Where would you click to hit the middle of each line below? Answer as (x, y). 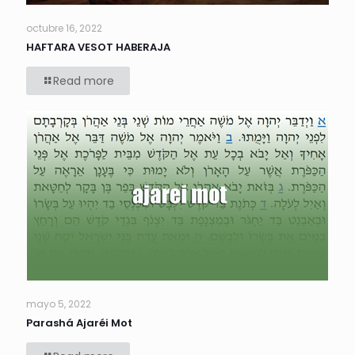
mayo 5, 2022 (59, 304)
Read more (84, 81)
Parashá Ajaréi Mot (79, 323)
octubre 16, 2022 (64, 29)
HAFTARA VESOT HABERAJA (98, 48)
